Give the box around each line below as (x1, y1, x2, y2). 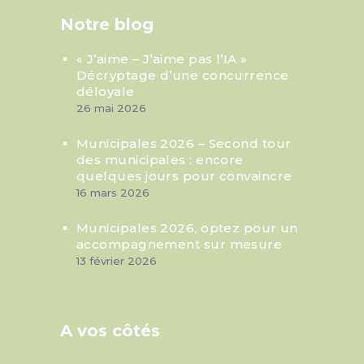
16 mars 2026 (76, 185, 149, 199)
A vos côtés (60, 320, 160, 340)
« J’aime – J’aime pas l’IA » (76, 50, 248, 67)
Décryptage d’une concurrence (76, 67, 289, 83)
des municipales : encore (76, 151, 244, 167)
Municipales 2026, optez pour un (76, 219, 298, 236)
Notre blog (60, 14, 154, 34)
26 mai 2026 (76, 101, 146, 115)
